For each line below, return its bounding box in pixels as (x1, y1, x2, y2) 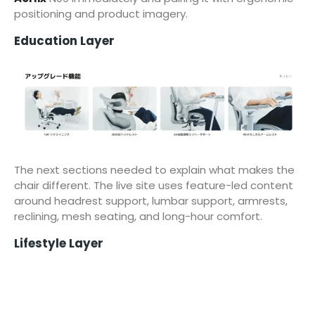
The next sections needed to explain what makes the (14, 162, 295, 178)
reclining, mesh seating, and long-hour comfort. (14, 209, 262, 224)
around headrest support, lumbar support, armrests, (14, 193, 288, 209)
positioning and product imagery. (14, 6, 188, 22)
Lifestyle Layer (14, 234, 103, 252)
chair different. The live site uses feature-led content (14, 178, 293, 193)
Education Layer (14, 32, 115, 49)
